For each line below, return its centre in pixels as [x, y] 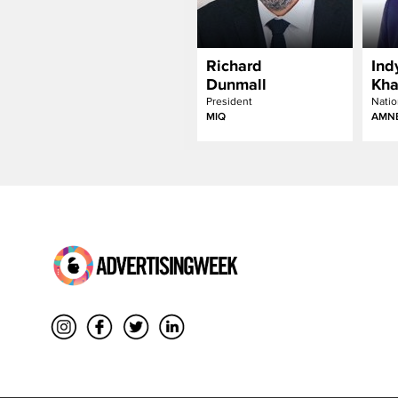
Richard [234, 66]
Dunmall [236, 84]
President [229, 101]
